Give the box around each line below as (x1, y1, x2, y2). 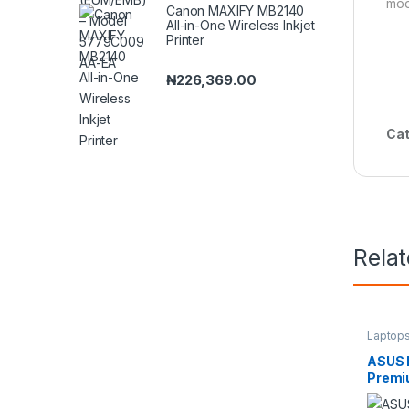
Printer (166, 31, 205, 47)
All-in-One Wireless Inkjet (166, 16, 315, 33)
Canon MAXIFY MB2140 (166, 2, 305, 18)
